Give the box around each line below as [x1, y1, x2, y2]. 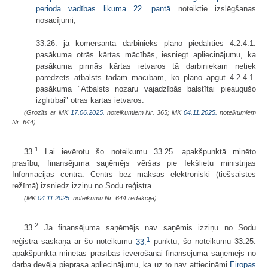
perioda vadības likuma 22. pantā [36, 4, 171, 13]
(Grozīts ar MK [24, 108, 71, 116]
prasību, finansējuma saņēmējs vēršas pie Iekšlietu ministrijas [12, 158, 256, 167]
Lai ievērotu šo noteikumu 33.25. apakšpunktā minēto [38, 147, 256, 156]
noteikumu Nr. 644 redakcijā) [71, 194, 157, 202]
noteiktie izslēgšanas [170, 4, 257, 13]
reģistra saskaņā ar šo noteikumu [12, 237, 136, 246]
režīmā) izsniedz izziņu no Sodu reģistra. [12, 181, 154, 190]
